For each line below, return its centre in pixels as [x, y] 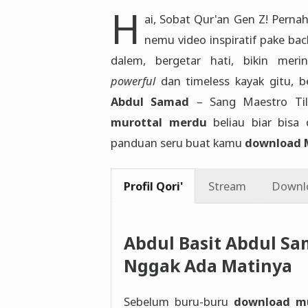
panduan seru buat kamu [178, 143]
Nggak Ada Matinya [208, 266]
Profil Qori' [153, 186]
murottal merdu [159, 122]
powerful [133, 81]
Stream [227, 186]
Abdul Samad [150, 102]
